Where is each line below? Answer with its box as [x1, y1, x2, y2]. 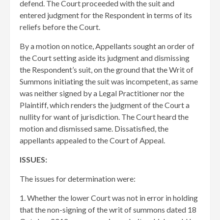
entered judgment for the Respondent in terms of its [20, 10, 192, 20]
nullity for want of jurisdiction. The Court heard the [20, 112, 189, 122]
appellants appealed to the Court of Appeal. [20, 136, 165, 145]
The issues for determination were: [20, 174, 136, 184]
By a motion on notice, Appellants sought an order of [20, 41, 194, 51]
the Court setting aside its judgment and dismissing [20, 53, 190, 63]
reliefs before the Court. [20, 22, 100, 32]
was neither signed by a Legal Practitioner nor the [20, 88, 184, 98]
